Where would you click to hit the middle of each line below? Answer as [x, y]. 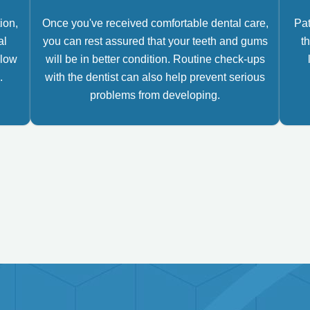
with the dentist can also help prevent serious [155, 77]
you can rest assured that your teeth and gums [155, 41]
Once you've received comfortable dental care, [155, 23]
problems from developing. [155, 95]
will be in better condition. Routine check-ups [155, 59]
